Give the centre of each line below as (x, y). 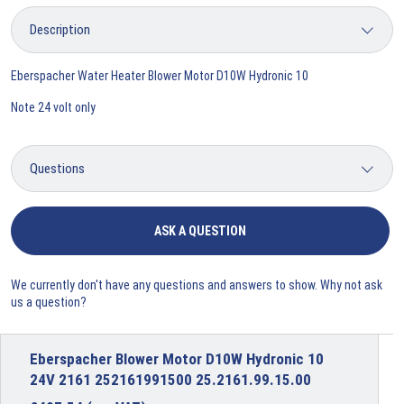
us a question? (49, 302)
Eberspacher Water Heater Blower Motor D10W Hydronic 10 (160, 75)
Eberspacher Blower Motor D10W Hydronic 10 (177, 358)
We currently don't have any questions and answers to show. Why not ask (197, 285)
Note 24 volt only (53, 107)
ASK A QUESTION (200, 230)
